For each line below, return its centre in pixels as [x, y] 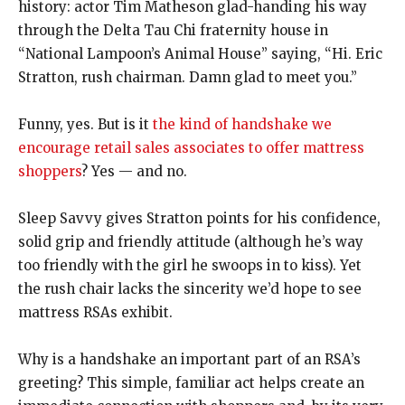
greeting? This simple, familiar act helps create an [191, 383]
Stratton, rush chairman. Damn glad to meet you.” [188, 77]
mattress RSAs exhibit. [95, 312]
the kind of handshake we [242, 124]
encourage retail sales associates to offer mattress [191, 148]
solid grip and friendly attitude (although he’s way [191, 242]
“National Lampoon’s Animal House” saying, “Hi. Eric [200, 54]
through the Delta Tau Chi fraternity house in [173, 30]
